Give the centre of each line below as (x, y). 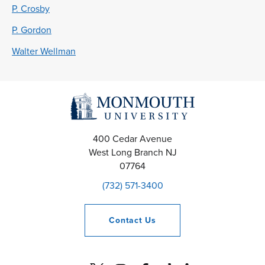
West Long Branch (126, 152)
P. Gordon (32, 30)
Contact (127, 220)
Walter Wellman (44, 51)
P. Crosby (31, 9)
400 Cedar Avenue (132, 138)
